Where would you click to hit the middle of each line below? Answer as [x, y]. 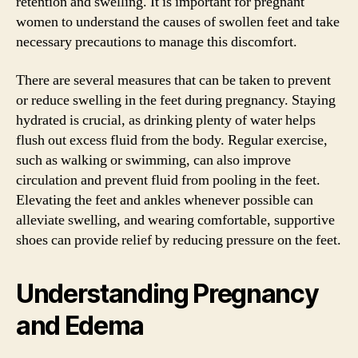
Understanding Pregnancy [167, 293]
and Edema [80, 325]
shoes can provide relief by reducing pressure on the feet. [179, 240]
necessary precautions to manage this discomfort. [157, 42]
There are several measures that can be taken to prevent [173, 80]
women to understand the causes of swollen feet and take [178, 22]
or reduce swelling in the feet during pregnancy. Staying [176, 100]
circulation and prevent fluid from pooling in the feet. [168, 180]
